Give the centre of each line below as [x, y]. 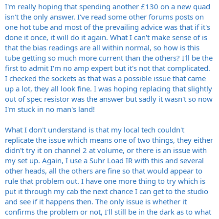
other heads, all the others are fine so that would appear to [104, 171]
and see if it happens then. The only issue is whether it [96, 201]
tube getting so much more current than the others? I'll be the [109, 58]
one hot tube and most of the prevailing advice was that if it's [108, 27]
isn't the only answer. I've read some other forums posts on [104, 17]
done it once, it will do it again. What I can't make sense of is [106, 37]
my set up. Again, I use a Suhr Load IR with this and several [104, 160]
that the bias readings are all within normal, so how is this [102, 47]
